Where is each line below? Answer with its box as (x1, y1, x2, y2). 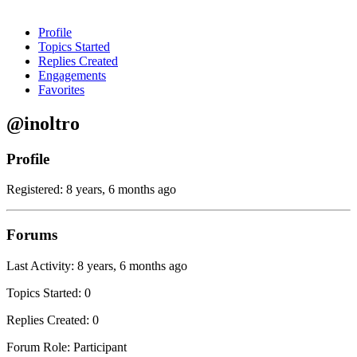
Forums (6, 226, 57, 244)
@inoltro (6, 112, 80, 134)
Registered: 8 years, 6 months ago (6, 182, 176, 197)
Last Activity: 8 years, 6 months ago (6, 258, 187, 273)
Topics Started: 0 (6, 285, 91, 300)
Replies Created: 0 (6, 312, 99, 327)
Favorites (38, 82, 84, 96)
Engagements (38, 68, 106, 82)
